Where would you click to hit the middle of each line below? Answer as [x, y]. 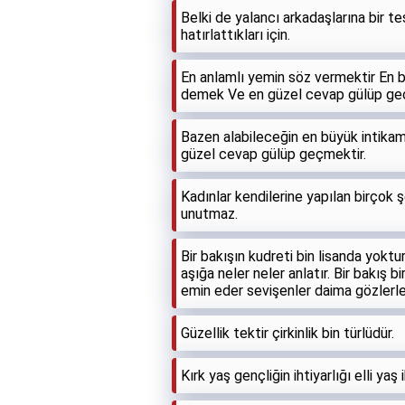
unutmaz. [209, 213]
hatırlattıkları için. [235, 34]
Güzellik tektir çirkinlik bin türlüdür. [287, 333]
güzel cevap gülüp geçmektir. [273, 154]
